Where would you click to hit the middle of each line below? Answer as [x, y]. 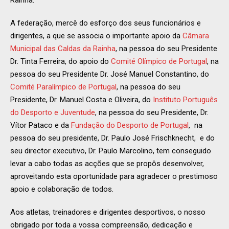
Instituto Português [185, 100]
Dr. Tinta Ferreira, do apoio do [61, 62]
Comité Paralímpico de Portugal [63, 87]
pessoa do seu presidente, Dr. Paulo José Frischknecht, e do [112, 138]
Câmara [196, 36]
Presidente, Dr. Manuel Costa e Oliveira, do [82, 100]
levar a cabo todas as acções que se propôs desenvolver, [107, 164]
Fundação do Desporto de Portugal [130, 125]
